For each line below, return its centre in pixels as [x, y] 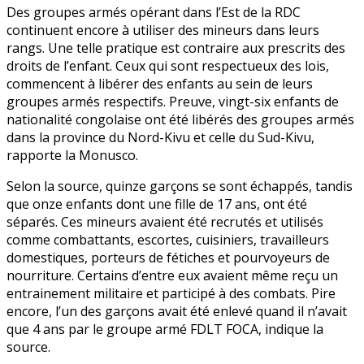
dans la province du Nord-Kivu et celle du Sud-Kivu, [160, 138]
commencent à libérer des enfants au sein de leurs [160, 84]
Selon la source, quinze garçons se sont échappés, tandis [180, 186]
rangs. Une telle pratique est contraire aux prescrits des [176, 48]
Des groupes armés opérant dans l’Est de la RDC [154, 13]
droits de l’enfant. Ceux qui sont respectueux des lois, [168, 66]
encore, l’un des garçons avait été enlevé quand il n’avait [177, 312]
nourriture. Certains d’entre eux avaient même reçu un [172, 276]
